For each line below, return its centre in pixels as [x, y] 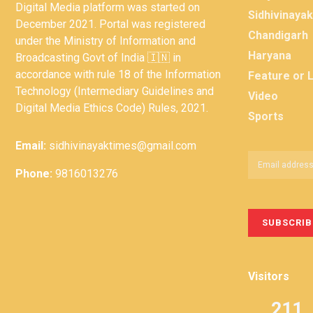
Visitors [268, 276]
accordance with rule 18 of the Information [118, 75]
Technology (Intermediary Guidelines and [115, 92]
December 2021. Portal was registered [110, 24]
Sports [265, 116]
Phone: [34, 174]
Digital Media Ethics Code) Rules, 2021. [112, 108]
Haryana [269, 55]
